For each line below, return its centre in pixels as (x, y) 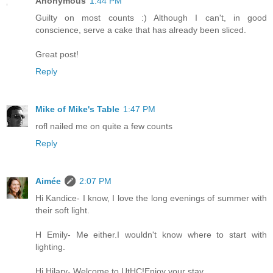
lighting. (50, 246)
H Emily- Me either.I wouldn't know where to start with (151, 234)
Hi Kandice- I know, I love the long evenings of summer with (151, 198)
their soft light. (62, 210)
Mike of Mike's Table (77, 109)
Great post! (57, 54)
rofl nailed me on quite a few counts (104, 126)
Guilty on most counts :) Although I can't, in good (151, 17)
